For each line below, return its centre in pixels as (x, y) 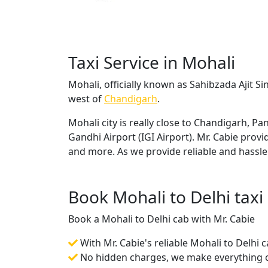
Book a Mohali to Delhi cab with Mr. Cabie (162, 219)
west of (86, 99)
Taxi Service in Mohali (152, 62)
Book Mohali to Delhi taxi (166, 197)
